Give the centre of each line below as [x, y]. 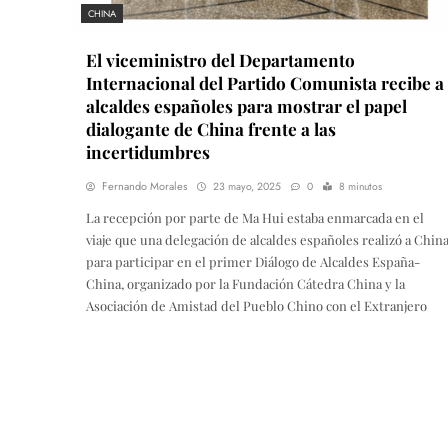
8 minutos [360, 187]
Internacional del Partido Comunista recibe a [265, 83]
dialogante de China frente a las [211, 129]
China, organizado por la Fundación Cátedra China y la [245, 284]
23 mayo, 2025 [247, 187]
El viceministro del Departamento [220, 60]
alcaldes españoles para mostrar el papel [246, 106]
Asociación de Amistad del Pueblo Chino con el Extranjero [256, 306]
